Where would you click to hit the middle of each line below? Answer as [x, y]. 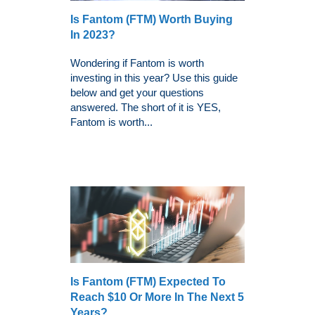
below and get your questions [137, 93]
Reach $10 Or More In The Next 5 [157, 297]
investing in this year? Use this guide [154, 78]
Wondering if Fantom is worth [137, 63]
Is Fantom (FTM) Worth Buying [152, 20]
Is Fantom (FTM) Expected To [148, 282]
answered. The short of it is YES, [146, 108]
